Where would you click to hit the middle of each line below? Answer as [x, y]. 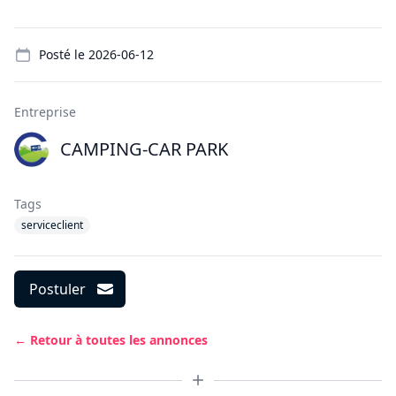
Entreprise [45, 112]
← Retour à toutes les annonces [111, 340]
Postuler [57, 289]
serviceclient [52, 225]
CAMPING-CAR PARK [144, 149]
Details [36, 37]
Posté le [64, 54]
